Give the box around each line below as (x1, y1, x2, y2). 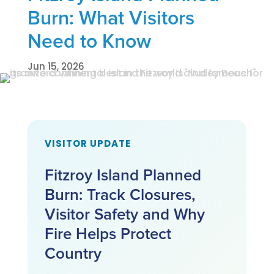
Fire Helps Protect (44, 226, 171, 242)
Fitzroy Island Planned (44, 168, 201, 183)
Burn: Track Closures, (44, 187, 195, 203)
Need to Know (27, 32, 151, 52)
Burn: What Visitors (27, 9, 194, 29)
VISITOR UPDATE (44, 137, 131, 150)
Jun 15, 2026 (27, 60, 84, 73)
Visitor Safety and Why (44, 207, 205, 223)
